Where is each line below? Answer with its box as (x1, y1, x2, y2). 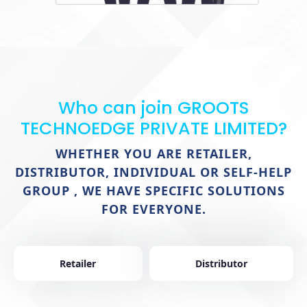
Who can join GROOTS (58, 96, 249, 121)
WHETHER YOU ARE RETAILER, (55, 145, 252, 162)
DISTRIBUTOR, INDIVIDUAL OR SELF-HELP (15, 164, 292, 181)
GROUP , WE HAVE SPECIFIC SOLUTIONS (22, 182, 285, 199)
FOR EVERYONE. (101, 201, 206, 218)
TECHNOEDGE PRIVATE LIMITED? (20, 116, 287, 141)
